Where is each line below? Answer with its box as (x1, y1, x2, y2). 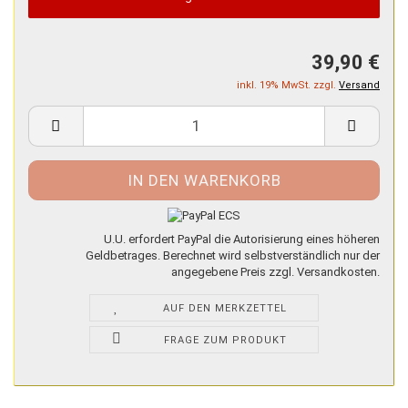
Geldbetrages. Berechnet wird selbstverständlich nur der (86, 249, 380, 263)
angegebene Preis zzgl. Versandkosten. (171, 265, 380, 280)
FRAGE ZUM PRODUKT (163, 334, 287, 347)
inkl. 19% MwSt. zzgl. (237, 78, 339, 91)
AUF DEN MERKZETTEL (163, 302, 288, 315)
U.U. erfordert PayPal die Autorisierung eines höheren (104, 232, 380, 247)
